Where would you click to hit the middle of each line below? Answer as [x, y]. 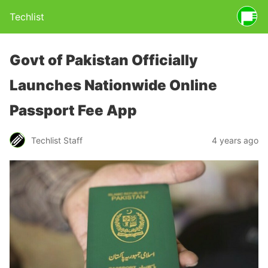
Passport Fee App [73, 110]
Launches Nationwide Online [113, 85]
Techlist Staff [57, 140]
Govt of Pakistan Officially [104, 60]
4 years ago [235, 140]
